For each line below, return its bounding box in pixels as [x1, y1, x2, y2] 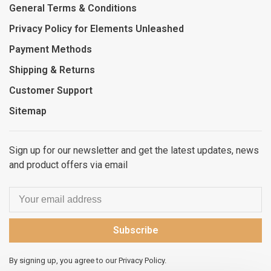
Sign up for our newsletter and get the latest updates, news [9, 145, 259, 156]
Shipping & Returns [9, 64, 95, 76]
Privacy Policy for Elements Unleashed [9, 23, 184, 34]
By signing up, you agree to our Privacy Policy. [9, 256, 166, 265]
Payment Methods [9, 44, 92, 55]
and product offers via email [9, 159, 128, 171]
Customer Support [9, 85, 93, 96]
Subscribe [113, 224, 158, 236]
